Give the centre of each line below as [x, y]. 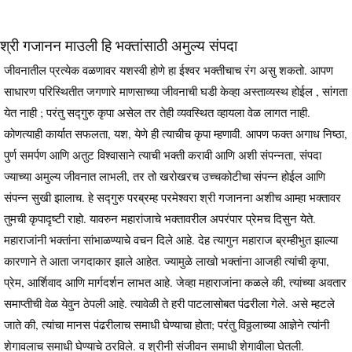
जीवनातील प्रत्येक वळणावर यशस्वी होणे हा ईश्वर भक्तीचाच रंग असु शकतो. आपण [169, 70]
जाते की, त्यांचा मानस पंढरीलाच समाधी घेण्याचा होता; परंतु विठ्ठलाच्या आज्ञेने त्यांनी [167, 324]
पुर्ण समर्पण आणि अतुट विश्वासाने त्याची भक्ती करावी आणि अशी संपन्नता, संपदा [163, 154]
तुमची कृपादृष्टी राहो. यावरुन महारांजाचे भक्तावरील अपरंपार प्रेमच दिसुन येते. [160, 218]
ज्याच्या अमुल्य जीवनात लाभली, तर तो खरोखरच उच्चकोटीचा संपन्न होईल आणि [165, 176]
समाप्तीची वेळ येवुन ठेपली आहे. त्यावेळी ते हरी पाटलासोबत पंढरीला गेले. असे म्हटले [169, 303]
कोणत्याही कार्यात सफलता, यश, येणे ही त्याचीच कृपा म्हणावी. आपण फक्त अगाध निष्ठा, [176, 133]
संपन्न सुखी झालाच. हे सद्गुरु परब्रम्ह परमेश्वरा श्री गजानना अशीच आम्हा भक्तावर [172, 197]
